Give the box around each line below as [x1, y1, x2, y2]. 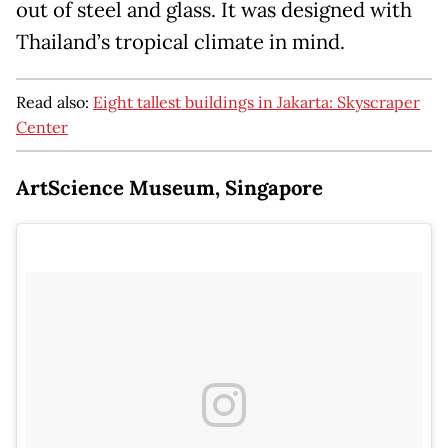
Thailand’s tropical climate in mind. [16, 29, 345, 56]
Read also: [16, 92, 93, 113]
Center [16, 117, 68, 138]
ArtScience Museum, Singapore [16, 175, 323, 202]
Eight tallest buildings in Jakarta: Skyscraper [93, 92, 420, 113]
